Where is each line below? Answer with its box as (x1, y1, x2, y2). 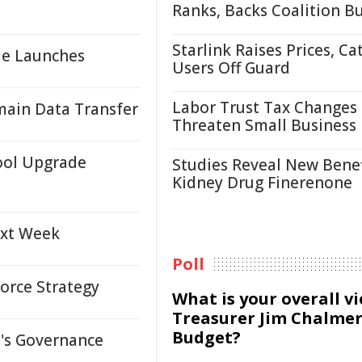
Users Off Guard (172, 57, 290, 78)
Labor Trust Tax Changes (172, 97, 357, 118)
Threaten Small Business (172, 115, 356, 136)
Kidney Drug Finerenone (172, 172, 352, 193)
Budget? (172, 326, 241, 348)
